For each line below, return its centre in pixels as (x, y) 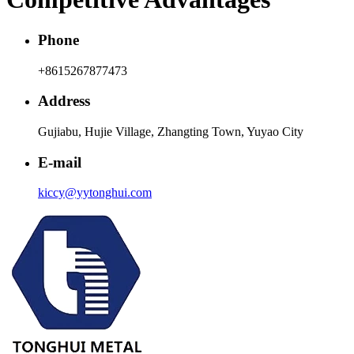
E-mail (60, 162)
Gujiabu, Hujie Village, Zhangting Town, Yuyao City (171, 132)
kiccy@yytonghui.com (95, 193)
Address (64, 101)
